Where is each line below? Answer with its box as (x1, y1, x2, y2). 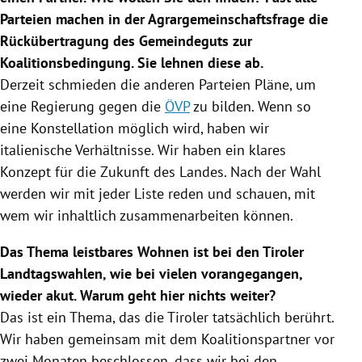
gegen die (95, 96, 165, 116)
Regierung (31, 96, 95, 116)
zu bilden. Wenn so (190, 96, 311, 116)
